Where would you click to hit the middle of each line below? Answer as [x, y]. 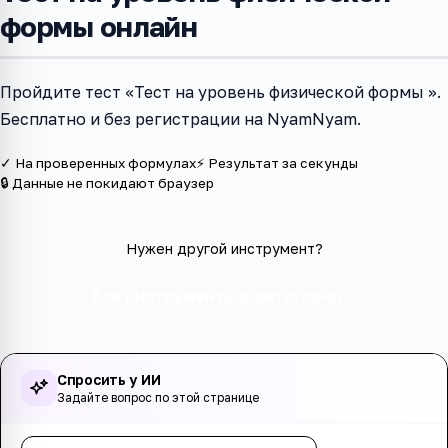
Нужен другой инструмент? [224, 249]
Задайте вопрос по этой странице [158, 398]
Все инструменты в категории [216, 296]
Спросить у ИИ [109, 380]
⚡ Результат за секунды [277, 163]
